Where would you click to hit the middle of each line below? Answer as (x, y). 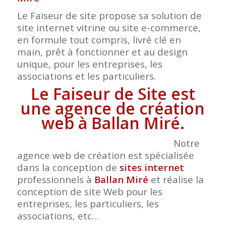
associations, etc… (58, 216)
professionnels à (55, 180)
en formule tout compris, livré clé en (99, 40)
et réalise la (176, 180)
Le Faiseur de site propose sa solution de (109, 16)
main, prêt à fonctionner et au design (102, 52)
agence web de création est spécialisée (105, 155)
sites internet (152, 167)
